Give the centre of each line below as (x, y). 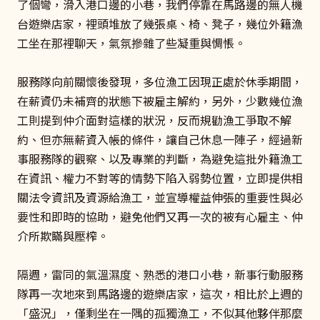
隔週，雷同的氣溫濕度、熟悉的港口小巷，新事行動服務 (160, 275)
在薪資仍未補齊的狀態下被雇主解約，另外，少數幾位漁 (160, 101)
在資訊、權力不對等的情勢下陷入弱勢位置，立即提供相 (160, 178)
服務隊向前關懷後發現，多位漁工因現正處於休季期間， (160, 82)
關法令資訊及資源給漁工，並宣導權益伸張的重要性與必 (160, 197)
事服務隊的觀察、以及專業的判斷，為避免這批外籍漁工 (160, 159)
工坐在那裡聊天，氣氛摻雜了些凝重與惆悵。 (131, 42)
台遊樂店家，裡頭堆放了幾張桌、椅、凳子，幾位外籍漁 (160, 23)
